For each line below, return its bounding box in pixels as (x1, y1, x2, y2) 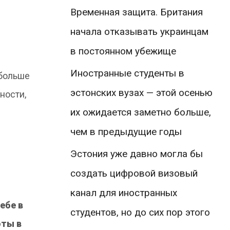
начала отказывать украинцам (70, 25, 208, 37)
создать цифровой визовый (70, 167, 198, 179)
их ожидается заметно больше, (70, 106, 211, 118)
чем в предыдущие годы (70, 125, 182, 138)
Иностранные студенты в (70, 67, 184, 79)
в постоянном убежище (70, 45, 176, 57)
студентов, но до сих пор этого (70, 206, 210, 218)
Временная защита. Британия (70, 6, 203, 18)
